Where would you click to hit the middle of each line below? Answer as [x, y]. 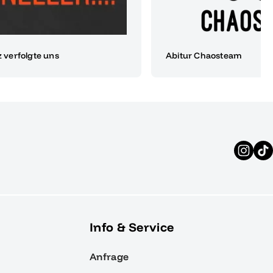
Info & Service [132, 227]
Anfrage [109, 257]
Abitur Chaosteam [204, 56]
